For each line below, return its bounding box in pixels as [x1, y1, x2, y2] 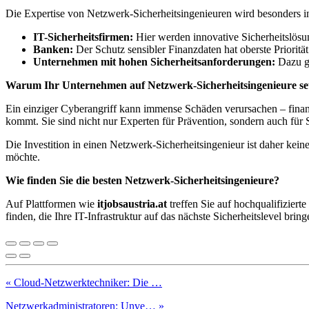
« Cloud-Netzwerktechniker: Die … [6, 276, 162, 288]
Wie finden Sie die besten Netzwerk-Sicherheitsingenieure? [6, 174, 279, 186]
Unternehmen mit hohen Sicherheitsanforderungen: [33, 55, 275, 68]
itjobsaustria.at [97, 197, 167, 210]
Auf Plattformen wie [6, 197, 97, 210]
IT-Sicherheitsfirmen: [33, 30, 133, 43]
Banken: [33, 43, 73, 55]
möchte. [6, 150, 40, 163]
